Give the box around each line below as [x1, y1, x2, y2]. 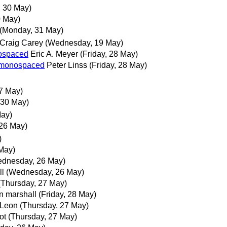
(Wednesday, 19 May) [45, 39, 123, 48]
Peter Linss [47, 61, 87, 70]
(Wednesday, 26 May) [6, 168, 84, 177]
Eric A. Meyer [30, 50, 78, 59]
